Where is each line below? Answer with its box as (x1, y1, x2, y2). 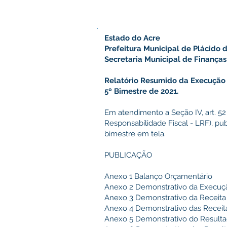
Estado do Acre (104, 33, 160, 43)
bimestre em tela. (104, 129, 166, 138)
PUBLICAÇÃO (104, 150, 152, 160)
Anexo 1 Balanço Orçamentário (104, 172, 212, 181)
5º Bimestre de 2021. (104, 87, 178, 96)
